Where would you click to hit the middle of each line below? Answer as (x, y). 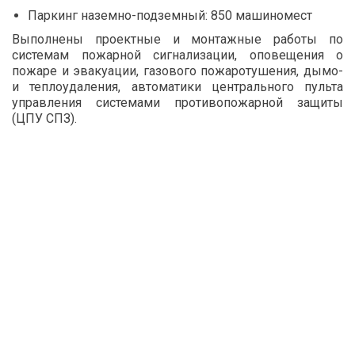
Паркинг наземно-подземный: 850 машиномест (170, 16)
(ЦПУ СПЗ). (44, 119)
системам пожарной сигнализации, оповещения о (177, 55)
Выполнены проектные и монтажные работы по (177, 40)
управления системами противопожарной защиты (177, 103)
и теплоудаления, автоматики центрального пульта (177, 87)
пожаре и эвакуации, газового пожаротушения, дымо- (177, 71)
